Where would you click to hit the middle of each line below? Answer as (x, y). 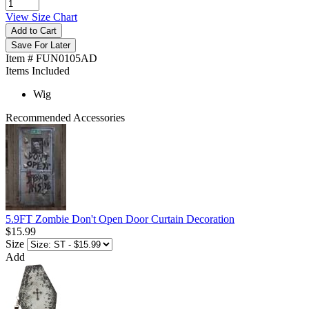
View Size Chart (41, 17)
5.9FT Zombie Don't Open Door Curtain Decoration (120, 219)
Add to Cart (34, 31)
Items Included (38, 71)
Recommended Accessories (65, 118)
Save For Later (41, 46)
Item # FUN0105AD (51, 59)
